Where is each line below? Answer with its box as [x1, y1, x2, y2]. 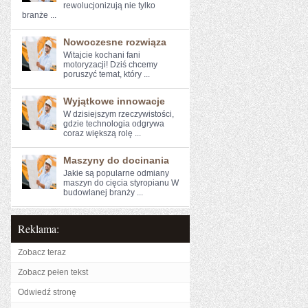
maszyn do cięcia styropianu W [63, 178, 179, 188]
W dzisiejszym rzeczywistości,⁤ [63, 109, 174, 119]
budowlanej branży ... [63, 188, 143, 197]
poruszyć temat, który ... [63, 69, 150, 79]
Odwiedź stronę [18, 287, 76, 297]
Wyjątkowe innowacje [63, 96, 165, 107]
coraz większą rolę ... [63, 129, 141, 138]
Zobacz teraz [18, 247, 66, 257]
